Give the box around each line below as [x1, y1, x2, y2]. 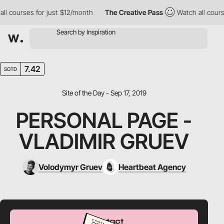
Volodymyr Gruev [38, 162, 102, 172]
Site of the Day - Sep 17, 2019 [61, 88, 146, 97]
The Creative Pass [96, 8, 154, 16]
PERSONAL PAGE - [16, 107, 192, 133]
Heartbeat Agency [118, 162, 186, 172]
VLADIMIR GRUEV [19, 128, 189, 154]
